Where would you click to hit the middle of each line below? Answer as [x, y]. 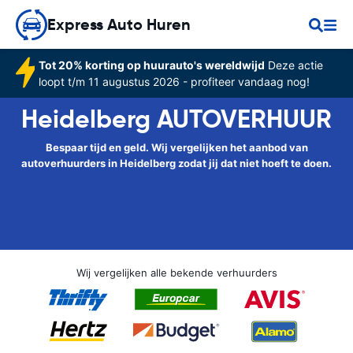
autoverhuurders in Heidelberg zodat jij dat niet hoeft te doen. [176, 163]
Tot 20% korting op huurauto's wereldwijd [151, 65]
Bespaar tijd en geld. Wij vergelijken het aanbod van [176, 147]
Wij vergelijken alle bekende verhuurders [176, 273]
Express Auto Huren [119, 24]
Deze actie [294, 65]
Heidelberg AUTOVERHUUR [176, 119]
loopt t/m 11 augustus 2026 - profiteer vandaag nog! [174, 82]
